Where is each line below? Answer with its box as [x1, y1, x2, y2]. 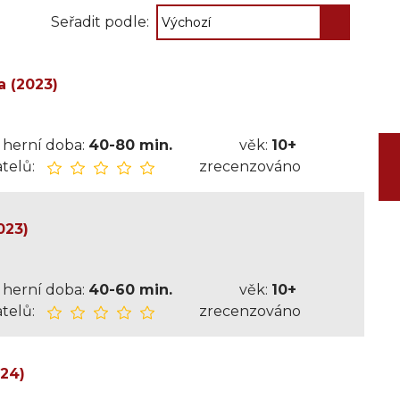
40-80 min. [87, 137, 172, 154]
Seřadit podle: [50, 13, 149, 30]
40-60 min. [87, 281, 172, 298]
